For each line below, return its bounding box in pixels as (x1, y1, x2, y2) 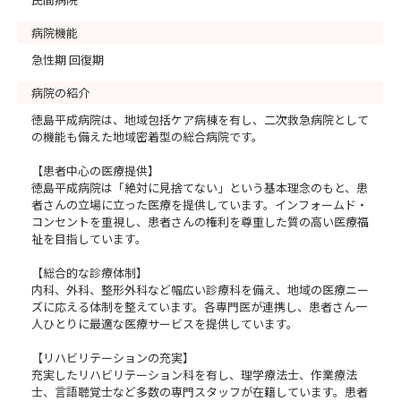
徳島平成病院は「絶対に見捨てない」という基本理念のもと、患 (31, 179, 368, 196)
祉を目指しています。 (31, 230, 147, 247)
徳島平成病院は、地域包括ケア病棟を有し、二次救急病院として (31, 111, 369, 128)
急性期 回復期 (31, 51, 104, 68)
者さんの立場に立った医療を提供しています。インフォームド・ (31, 196, 368, 213)
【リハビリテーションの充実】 (31, 349, 194, 366)
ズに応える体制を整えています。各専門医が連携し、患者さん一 (31, 298, 367, 315)
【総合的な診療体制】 (31, 264, 148, 281)
